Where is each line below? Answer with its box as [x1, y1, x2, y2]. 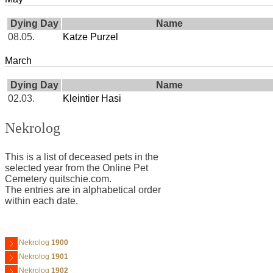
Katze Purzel [63, 32, 118, 43]
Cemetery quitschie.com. [5, 174, 112, 185]
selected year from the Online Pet [5, 163, 148, 174]
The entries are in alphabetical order [5, 185, 161, 196]
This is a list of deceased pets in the [5, 152, 158, 163]
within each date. [5, 196, 78, 207]
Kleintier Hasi [63, 93, 121, 104]
